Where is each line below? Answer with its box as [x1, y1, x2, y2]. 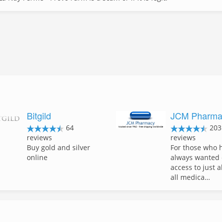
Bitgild [27, 109, 52, 122]
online [27, 153, 48, 162]
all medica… [170, 172, 210, 182]
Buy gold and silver [27, 143, 91, 152]
